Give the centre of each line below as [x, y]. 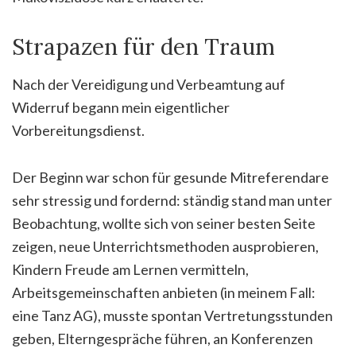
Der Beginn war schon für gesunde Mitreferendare [170, 177]
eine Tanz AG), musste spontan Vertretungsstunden [172, 315]
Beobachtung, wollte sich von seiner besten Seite [164, 223]
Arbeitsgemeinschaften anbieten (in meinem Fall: [164, 292]
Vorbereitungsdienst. [78, 130]
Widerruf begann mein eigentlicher [121, 107]
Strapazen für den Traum [143, 46]
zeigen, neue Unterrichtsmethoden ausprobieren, [165, 246]
